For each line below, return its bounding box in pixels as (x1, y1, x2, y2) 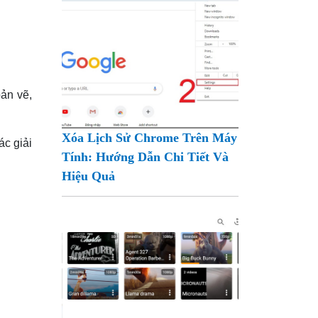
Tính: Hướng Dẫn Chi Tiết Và (62, 149, 229, 164)
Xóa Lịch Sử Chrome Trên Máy (62, 130, 238, 145)
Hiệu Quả (62, 168, 116, 183)
